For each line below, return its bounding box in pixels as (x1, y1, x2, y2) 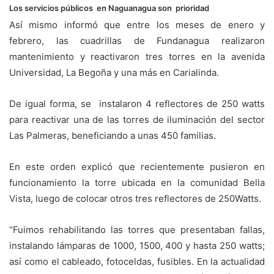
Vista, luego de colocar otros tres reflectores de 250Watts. (9, 193, 261, 205)
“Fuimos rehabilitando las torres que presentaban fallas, (9, 224, 265, 236)
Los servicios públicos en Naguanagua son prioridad (9, 2, 209, 13)
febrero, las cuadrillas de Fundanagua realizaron (9, 35, 265, 47)
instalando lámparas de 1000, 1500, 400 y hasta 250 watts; (9, 240, 265, 252)
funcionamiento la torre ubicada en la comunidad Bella (9, 177, 265, 189)
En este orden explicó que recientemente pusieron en (9, 161, 265, 173)
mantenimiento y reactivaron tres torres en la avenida (9, 51, 265, 63)
